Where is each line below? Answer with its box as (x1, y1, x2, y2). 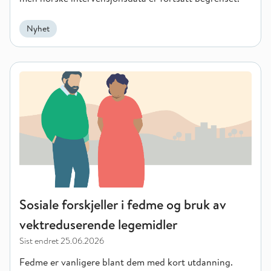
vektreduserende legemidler (19, 215, 177, 233)
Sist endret (19, 235, 59, 247)
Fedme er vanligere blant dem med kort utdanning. (19, 255, 233, 269)
